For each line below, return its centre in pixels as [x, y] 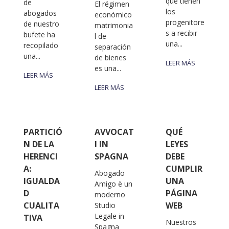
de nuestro [41, 24]
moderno [110, 195]
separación [113, 47]
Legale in [110, 216]
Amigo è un [114, 184]
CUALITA [41, 206]
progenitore [185, 22]
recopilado [41, 45]
